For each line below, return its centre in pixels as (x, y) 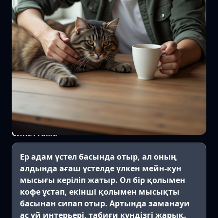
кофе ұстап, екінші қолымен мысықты (100, 191)
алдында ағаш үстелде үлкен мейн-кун (101, 168)
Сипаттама (35, 133)
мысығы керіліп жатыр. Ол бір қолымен (103, 180)
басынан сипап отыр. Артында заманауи (105, 203)
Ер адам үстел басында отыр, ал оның (98, 156)
